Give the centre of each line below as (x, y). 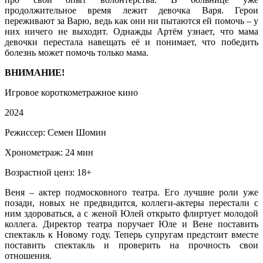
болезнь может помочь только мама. (77, 52)
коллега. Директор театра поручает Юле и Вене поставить (131, 224)
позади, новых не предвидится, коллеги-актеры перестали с (131, 203)
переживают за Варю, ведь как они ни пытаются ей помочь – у (131, 21)
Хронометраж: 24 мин (49, 152)
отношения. (28, 255)
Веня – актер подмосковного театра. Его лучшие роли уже (131, 192)
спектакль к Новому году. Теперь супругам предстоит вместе (131, 234)
